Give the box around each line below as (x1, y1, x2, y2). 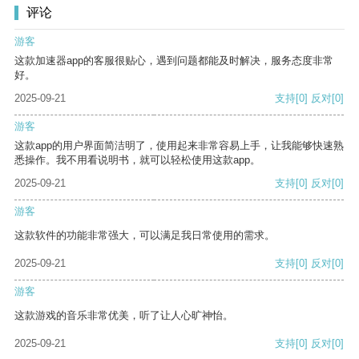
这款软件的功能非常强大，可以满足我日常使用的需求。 (14, 229, 275, 242)
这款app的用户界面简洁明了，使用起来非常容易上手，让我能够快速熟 (14, 139, 344, 152)
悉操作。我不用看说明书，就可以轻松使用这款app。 (14, 154, 260, 167)
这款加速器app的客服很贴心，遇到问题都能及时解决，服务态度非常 (14, 54, 333, 67)
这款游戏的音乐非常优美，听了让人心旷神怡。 (14, 309, 233, 322)
